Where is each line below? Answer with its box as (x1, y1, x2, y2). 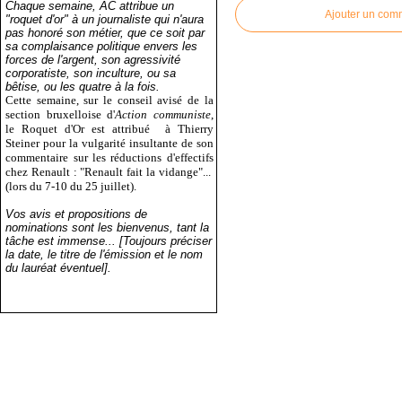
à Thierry (164, 121, 214, 135)
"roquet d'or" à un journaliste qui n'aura (5, 12, 205, 26)
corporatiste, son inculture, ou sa (5, 66, 177, 80)
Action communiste (115, 107, 211, 121)
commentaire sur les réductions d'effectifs (5, 150, 214, 164)
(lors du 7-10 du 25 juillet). (5, 179, 137, 193)
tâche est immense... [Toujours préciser (5, 233, 213, 248)
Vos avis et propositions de (5, 206, 148, 221)
